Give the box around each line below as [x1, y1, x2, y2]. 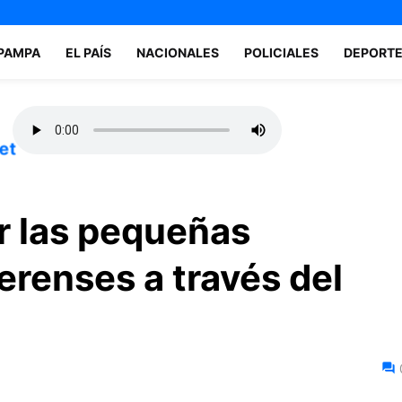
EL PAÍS [65, 44, 111, 60]
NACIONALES [135, 44, 219, 60]
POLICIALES [243, 44, 319, 60]
